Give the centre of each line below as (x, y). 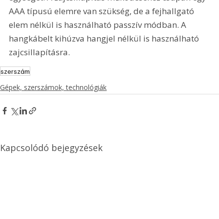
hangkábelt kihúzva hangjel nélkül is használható (105, 39)
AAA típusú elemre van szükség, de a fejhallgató (103, 11)
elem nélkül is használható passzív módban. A (99, 25)
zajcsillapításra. (41, 52)
